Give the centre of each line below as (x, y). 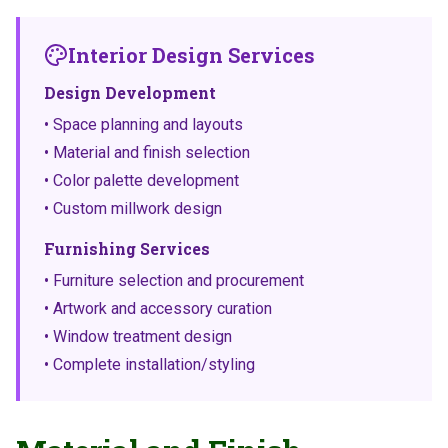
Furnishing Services (127, 248)
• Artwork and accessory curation (158, 308)
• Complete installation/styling (149, 364)
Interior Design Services (191, 55)
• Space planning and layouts (143, 124)
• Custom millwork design (133, 208)
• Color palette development (141, 180)
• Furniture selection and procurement (174, 280)
